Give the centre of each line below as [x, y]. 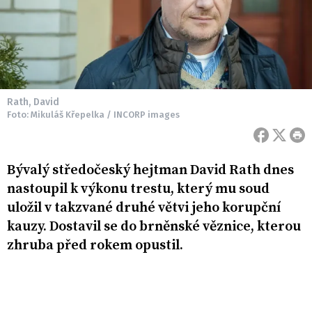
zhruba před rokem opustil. [95, 246]
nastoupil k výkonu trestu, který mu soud [138, 189]
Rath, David [33, 102]
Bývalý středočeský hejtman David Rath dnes [150, 171]
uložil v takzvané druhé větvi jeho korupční [144, 208]
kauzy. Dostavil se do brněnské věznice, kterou [154, 227]
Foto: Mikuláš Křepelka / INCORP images [93, 115]
